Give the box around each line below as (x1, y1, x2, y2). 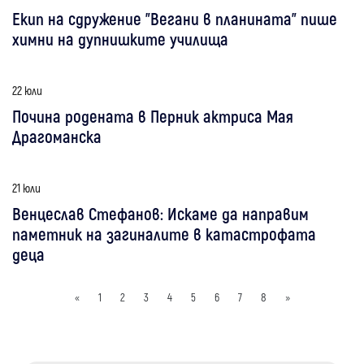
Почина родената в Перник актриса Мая (12, 105, 293, 126)
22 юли (12, 82, 42, 97)
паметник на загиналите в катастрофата (12, 223, 316, 244)
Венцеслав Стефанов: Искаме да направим (12, 202, 309, 223)
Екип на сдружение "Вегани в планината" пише (12, 7, 337, 28)
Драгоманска (12, 125, 102, 146)
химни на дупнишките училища (12, 28, 228, 49)
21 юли (12, 180, 41, 195)
